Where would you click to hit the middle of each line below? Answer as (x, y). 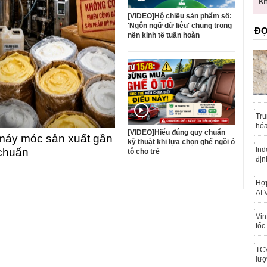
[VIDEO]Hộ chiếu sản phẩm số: (180, 16)
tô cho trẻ (144, 152)
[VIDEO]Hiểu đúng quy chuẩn (176, 133)
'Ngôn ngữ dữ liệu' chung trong (180, 26)
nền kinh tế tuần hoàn (164, 35)
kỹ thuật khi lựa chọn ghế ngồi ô (181, 142)
